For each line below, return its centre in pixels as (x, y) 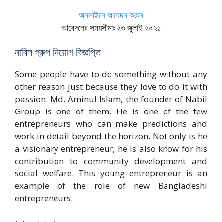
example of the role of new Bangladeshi (111, 186)
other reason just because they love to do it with (111, 86)
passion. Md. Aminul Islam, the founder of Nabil (111, 99)
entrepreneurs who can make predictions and (111, 124)
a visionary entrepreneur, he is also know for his (111, 148)
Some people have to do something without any (111, 74)
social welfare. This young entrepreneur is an (111, 173)
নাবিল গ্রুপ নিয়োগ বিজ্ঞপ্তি (58, 52)
